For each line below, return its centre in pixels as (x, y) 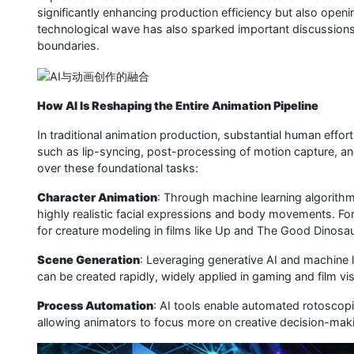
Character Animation (97, 197)
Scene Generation (88, 259)
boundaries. (68, 45)
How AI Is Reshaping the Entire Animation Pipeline (178, 105)
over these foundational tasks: (118, 168)
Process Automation (95, 305)
